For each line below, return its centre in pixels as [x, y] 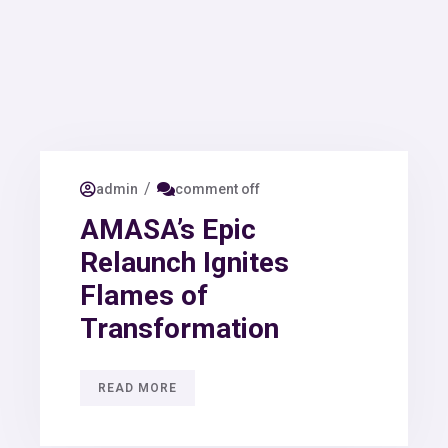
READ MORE [137, 387]
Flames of [144, 295]
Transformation [179, 328]
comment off [217, 189]
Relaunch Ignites [184, 262]
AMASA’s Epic [168, 229]
